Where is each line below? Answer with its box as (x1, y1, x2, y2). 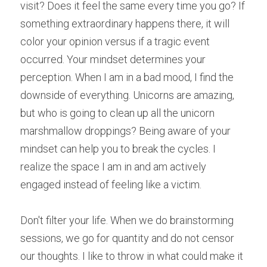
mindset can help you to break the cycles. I (20, 142, 216, 155)
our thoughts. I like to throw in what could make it (20, 250, 243, 262)
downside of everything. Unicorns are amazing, (20, 89, 234, 101)
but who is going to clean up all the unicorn (20, 107, 215, 119)
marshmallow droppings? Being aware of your (20, 125, 231, 137)
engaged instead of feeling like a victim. (20, 178, 201, 191)
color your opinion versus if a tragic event (20, 35, 210, 48)
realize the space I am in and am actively (20, 160, 206, 173)
